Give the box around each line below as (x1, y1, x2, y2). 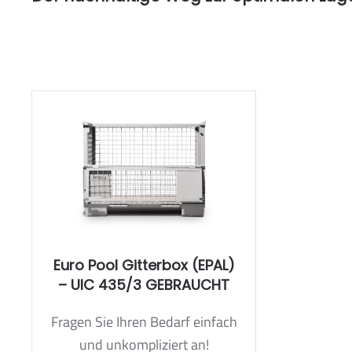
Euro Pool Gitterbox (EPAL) (53, 255, 235, 276)
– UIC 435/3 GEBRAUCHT (58, 275, 229, 295)
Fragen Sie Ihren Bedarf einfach (50, 311, 237, 333)
